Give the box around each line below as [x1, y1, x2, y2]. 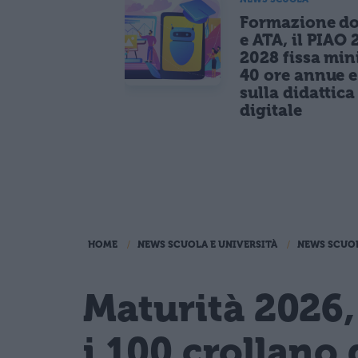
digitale [240, 101, 302, 121]
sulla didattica [240, 83, 356, 103]
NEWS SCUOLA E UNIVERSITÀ [137, 239, 277, 251]
